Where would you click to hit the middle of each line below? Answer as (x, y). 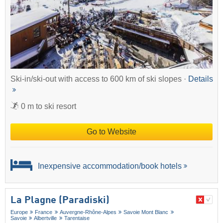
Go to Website (111, 131)
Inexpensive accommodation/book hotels (109, 166)
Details (201, 79)
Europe (19, 212)
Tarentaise (77, 218)
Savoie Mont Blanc (146, 212)
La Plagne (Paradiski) (60, 201)
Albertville (46, 218)
